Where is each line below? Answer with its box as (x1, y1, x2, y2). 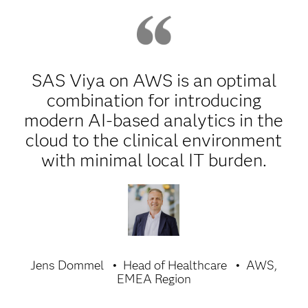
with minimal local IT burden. (41, 148, 267, 171)
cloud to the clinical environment (25, 129, 283, 151)
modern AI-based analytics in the (24, 109, 284, 131)
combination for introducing (46, 89, 261, 111)
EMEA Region (116, 271, 191, 287)
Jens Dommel (30, 257, 104, 273)
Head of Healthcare (123, 257, 228, 273)
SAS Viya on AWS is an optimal (31, 69, 276, 91)
